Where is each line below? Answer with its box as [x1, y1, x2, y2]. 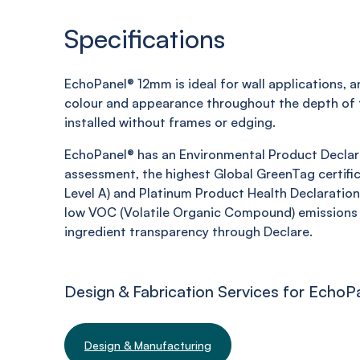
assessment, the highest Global [64, 166, 256, 182]
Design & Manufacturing [84, 338, 211, 352]
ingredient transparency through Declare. [64, 223, 313, 239]
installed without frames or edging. [64, 114, 276, 130]
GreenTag [256, 166, 315, 182]
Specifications [64, 22, 225, 55]
